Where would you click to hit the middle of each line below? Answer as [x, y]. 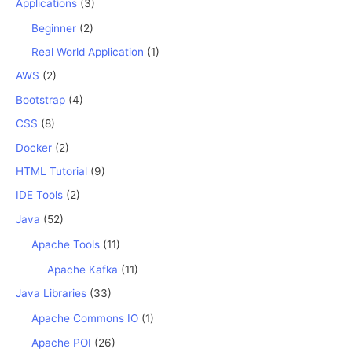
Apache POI [61, 342]
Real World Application [88, 52]
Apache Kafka [82, 269]
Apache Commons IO [85, 319]
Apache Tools [66, 244]
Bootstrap [40, 99]
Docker [34, 147]
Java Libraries [51, 293]
